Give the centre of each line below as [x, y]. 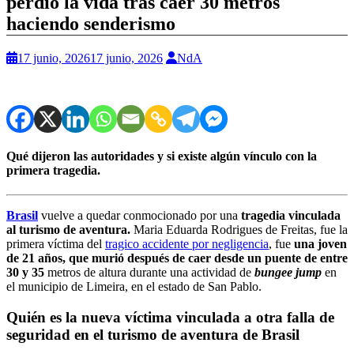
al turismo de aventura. [70, 230]
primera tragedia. [53, 171]
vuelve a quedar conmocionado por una [138, 216]
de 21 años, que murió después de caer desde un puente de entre [177, 258]
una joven [320, 244]
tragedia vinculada [289, 216]
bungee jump [288, 273]
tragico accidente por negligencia [187, 244]
